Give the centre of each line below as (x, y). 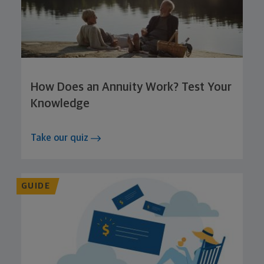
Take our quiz (61, 138)
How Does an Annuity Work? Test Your (131, 87)
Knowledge (60, 103)
